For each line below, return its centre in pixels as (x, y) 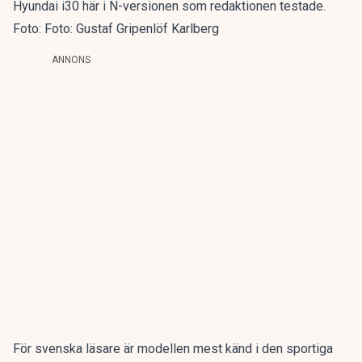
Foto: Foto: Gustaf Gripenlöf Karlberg (116, 29)
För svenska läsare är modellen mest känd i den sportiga (173, 349)
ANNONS (71, 60)
